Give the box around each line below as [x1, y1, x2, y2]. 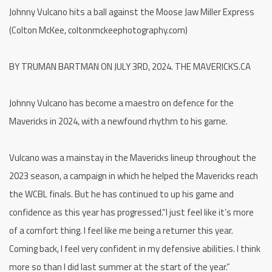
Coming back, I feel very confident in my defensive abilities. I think [9, 241, 260, 256]
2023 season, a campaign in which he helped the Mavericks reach [9, 168, 258, 183]
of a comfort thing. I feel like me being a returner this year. [9, 223, 233, 237]
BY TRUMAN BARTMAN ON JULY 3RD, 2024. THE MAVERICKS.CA [9, 59, 251, 73]
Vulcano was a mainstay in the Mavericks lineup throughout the [9, 150, 256, 165]
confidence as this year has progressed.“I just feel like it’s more [9, 205, 254, 219]
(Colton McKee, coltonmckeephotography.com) [9, 22, 189, 37]
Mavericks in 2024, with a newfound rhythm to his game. [9, 114, 229, 128]
